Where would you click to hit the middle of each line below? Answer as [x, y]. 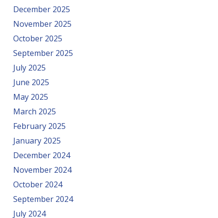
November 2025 [42, 24]
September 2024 [43, 199]
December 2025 [41, 9]
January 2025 [37, 141]
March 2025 [34, 111]
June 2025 [31, 82]
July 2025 [29, 68]
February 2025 [39, 126]
